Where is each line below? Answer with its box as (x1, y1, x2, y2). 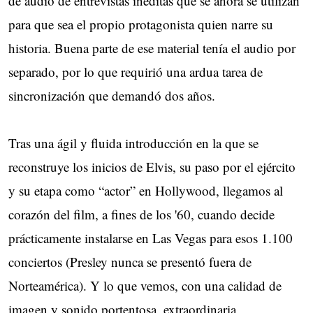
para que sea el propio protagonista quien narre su (8, 15, 273, 33)
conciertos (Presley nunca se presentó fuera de (8, 252, 252, 270)
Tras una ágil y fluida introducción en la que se (8, 133, 259, 152)
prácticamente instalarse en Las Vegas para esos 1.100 (8, 228, 293, 247)
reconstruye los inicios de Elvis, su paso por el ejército (8, 157, 296, 175)
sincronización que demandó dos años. (8, 86, 215, 104)
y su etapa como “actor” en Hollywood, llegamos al (8, 181, 283, 199)
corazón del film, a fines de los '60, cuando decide (8, 205, 275, 223)
